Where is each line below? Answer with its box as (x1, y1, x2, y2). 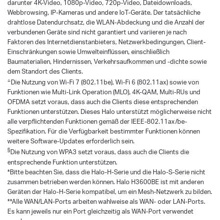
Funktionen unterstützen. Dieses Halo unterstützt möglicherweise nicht (7, 108, 212, 116)
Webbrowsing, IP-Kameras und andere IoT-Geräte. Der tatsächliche (7, 8, 200, 17)
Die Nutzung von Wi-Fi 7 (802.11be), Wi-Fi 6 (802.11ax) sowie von (11, 78, 199, 86)
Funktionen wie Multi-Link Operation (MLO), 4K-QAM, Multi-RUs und (7, 88, 200, 96)
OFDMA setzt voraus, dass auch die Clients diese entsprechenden (7, 98, 198, 106)
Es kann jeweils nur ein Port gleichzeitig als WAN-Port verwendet (7, 207, 193, 215)
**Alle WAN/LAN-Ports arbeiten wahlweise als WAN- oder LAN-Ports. (7, 197, 205, 205)
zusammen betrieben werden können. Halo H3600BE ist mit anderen (7, 177, 204, 186)
